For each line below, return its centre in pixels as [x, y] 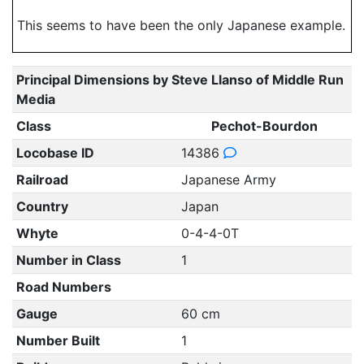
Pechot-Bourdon [264, 126]
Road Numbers [63, 287]
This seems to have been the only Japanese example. [181, 25]
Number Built [58, 340]
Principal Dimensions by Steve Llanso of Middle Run [180, 80]
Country [42, 206]
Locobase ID [55, 153]
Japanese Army [228, 180]
